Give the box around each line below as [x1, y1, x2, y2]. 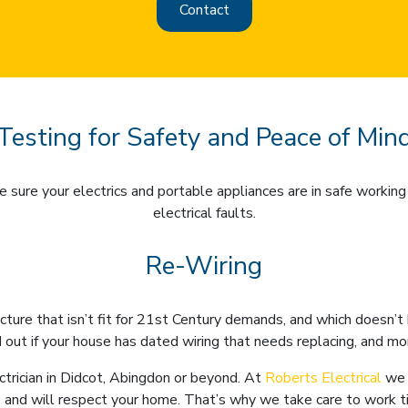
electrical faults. [152, 202, 256, 223]
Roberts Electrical [265, 367, 382, 388]
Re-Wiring [146, 248, 262, 283]
